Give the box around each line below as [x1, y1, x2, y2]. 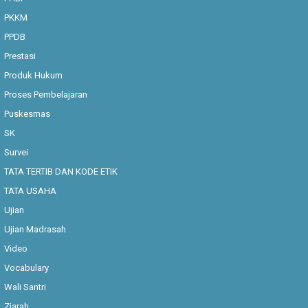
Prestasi [4, 50, 36, 61]
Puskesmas [4, 108, 51, 119]
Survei [4, 146, 29, 157]
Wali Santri [4, 281, 47, 292]
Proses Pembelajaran [4, 89, 88, 100]
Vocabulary [4, 262, 49, 273]
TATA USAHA [4, 185, 57, 196]
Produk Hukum [4, 69, 63, 80]
